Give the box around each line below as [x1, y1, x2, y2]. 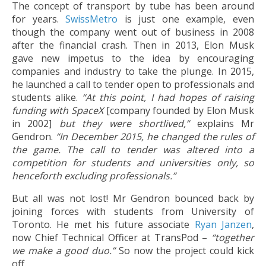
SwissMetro [65, 12, 118, 26]
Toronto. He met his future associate [12, 217, 195, 231]
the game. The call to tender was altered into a [12, 142, 254, 156]
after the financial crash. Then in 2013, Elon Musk [12, 38, 254, 52]
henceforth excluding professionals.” [12, 169, 176, 182]
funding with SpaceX [12, 103, 103, 117]
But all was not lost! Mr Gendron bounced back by [12, 191, 254, 205]
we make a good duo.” [12, 243, 115, 257]
